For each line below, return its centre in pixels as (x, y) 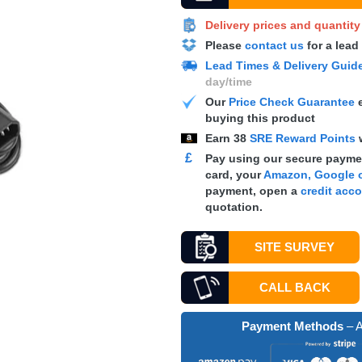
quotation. (234, 207)
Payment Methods (292, 326)
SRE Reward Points (304, 138)
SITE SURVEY (295, 247)
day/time (228, 82)
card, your (234, 175)
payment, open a (253, 191)
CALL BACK (295, 287)
